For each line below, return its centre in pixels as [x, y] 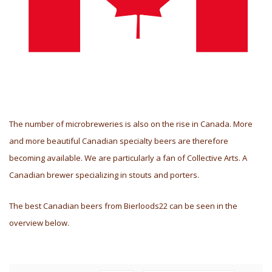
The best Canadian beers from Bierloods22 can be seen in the [123, 206]
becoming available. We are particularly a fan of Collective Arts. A [128, 158]
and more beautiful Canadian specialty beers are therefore [119, 141]
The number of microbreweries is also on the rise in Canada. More [131, 124]
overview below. [39, 223]
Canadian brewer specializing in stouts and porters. [104, 175]
